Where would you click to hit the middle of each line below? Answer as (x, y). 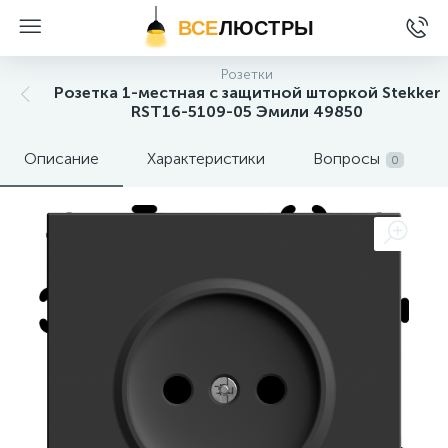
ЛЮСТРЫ (266, 28)
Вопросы (346, 158)
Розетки (247, 74)
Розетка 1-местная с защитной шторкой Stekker (247, 92)
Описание (61, 158)
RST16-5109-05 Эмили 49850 (247, 111)
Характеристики (206, 158)
